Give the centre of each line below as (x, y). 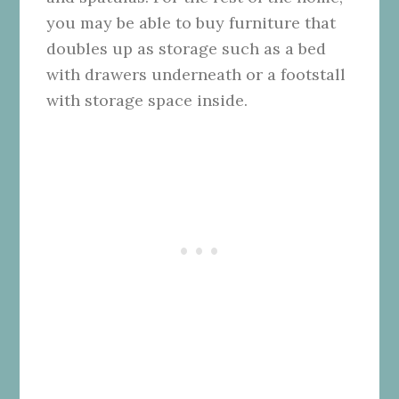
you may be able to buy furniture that (191, 23)
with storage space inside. (147, 101)
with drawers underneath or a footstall (196, 75)
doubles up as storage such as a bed (187, 49)
